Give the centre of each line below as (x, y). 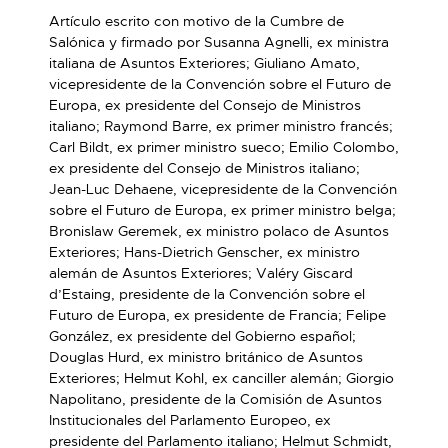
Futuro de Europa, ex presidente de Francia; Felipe (217, 315)
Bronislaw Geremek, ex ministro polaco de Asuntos (219, 231)
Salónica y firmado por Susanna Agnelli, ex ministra (219, 42)
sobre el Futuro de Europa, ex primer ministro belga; (222, 210)
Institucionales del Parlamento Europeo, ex (190, 420)
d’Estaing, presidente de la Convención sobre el (207, 294)
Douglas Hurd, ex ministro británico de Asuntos (206, 357)
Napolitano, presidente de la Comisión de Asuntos (215, 399)
